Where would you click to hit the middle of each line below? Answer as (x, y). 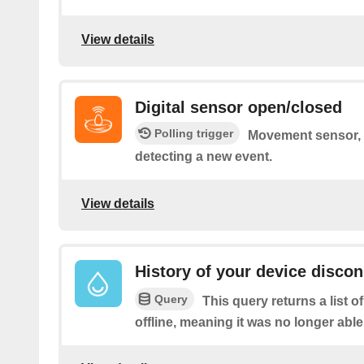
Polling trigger (194, 134)
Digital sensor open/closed (238, 108)
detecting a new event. (204, 157)
